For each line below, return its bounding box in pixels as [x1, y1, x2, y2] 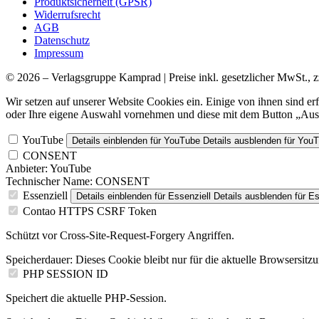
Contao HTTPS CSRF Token [23, 205, 157, 218]
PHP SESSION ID [23, 268, 108, 281]
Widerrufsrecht [34, 9, 100, 21]
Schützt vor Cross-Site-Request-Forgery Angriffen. [6, 229, 234, 242]
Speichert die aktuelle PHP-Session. [6, 292, 167, 305]
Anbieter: [6, 162, 48, 175]
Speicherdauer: [6, 253, 73, 266]
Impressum [34, 47, 83, 60]
